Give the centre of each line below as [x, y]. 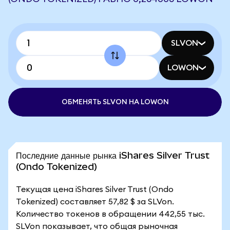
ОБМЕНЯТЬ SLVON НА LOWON [115, 102]
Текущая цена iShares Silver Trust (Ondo [95, 189]
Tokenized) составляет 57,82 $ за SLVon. [95, 202]
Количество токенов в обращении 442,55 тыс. [110, 214]
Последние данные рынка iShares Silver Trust [113, 155]
